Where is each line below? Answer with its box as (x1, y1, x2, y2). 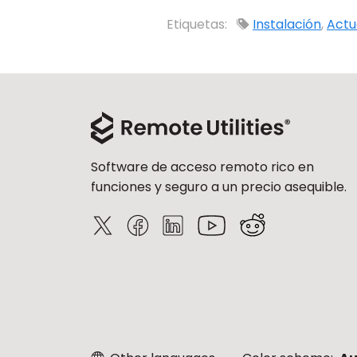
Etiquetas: (167, 15, 230, 33)
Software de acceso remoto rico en (91, 158, 314, 176)
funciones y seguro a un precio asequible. (91, 178, 347, 196)
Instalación (253, 15, 321, 33)
